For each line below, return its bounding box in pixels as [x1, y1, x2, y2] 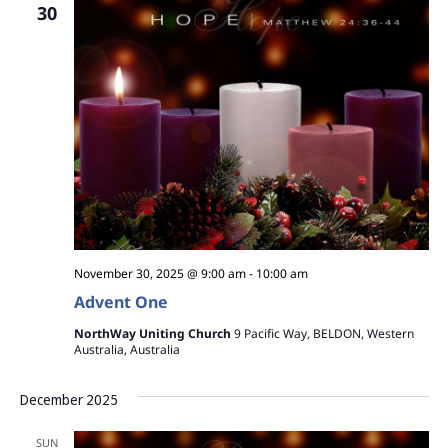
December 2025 [19, 390, 118, 410]
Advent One [73, 291, 168, 314]
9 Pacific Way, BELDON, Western [233, 325, 414, 343]
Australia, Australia [73, 341, 180, 359]
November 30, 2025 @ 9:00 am [73, 265, 246, 283]
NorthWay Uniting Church [73, 325, 234, 343]
